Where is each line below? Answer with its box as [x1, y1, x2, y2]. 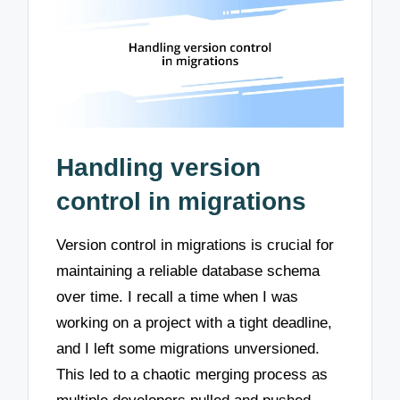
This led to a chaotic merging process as [56, 366, 329, 384]
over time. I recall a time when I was [56, 288, 299, 306]
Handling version [56, 153, 262, 181]
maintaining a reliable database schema [56, 262, 321, 280]
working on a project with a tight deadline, [56, 314, 333, 332]
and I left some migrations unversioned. [56, 340, 321, 358]
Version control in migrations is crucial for [56, 237, 335, 254]
